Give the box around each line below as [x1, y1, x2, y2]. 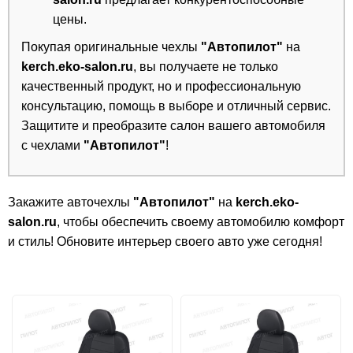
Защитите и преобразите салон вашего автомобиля [21, 119, 325, 132]
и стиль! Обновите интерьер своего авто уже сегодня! [8, 235, 322, 248]
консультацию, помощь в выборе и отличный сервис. [21, 99, 331, 113]
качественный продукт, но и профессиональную [21, 80, 301, 93]
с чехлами [21, 139, 84, 152]
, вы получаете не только [133, 60, 278, 73]
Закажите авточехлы [8, 195, 133, 209]
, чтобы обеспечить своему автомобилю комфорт [57, 215, 344, 229]
